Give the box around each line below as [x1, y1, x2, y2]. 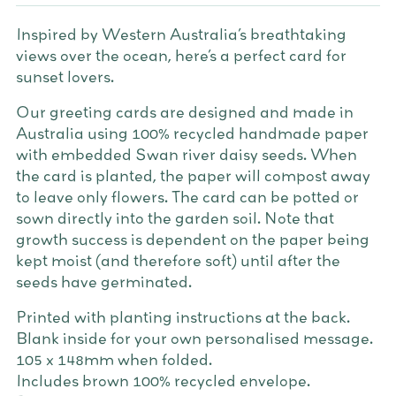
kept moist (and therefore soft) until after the [16, 250, 340, 271]
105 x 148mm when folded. [16, 349, 212, 370]
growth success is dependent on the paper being [16, 229, 369, 250]
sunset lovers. [16, 66, 114, 88]
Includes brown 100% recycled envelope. [16, 370, 310, 392]
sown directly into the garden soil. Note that [16, 208, 334, 229]
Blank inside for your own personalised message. [16, 328, 373, 349]
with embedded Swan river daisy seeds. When [16, 144, 357, 165]
